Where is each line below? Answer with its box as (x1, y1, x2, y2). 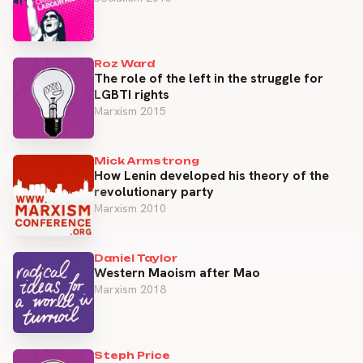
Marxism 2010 (94, 200, 166, 216)
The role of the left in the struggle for (94, 69, 323, 87)
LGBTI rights (94, 85, 169, 103)
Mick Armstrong (94, 154, 199, 167)
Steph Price (94, 348, 170, 361)
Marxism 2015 (94, 103, 166, 118)
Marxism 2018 (94, 281, 166, 297)
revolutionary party (94, 182, 214, 200)
